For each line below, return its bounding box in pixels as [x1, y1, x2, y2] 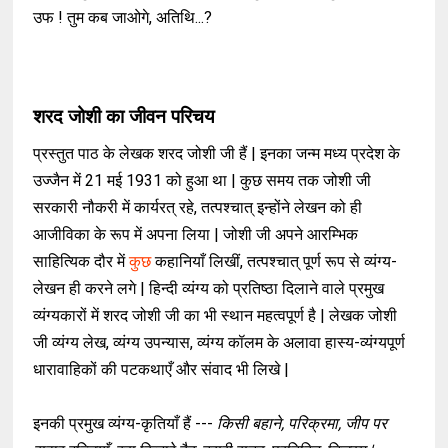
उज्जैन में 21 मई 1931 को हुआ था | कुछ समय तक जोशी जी [33, 171, 372, 191]
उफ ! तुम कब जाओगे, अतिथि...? [33, 8, 217, 28]
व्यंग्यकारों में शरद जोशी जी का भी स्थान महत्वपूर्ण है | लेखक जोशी [33, 306, 398, 326]
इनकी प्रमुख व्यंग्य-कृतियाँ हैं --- [33, 414, 218, 434]
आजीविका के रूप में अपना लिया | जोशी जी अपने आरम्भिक [33, 225, 359, 245]
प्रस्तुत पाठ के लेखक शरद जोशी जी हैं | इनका [33, 144, 297, 164]
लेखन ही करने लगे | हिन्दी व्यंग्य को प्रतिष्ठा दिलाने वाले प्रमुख [33, 279, 385, 299]
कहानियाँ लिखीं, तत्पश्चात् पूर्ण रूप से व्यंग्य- [151, 252, 398, 272]
